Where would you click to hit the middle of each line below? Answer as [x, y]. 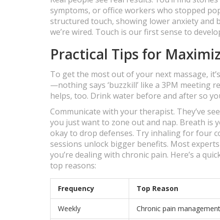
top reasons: [73, 166]
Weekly [69, 209]
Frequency [76, 189]
